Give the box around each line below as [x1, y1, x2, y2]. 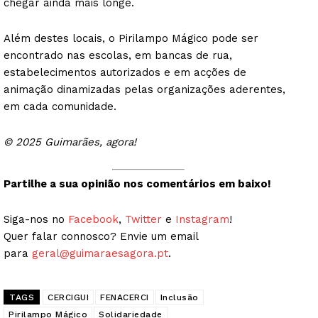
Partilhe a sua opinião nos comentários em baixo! [4, 177, 271, 191]
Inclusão [160, 292, 199, 303]
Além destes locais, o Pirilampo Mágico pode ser [4, 31, 258, 45]
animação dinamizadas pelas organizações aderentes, [4, 82, 285, 96]
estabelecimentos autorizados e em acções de [4, 65, 246, 79]
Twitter [125, 213, 162, 226]
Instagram [175, 213, 229, 226]
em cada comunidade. [4, 99, 116, 113]
